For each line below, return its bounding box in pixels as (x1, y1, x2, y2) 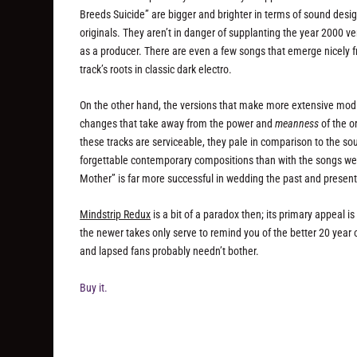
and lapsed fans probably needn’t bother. (80, 245, 260, 258)
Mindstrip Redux (80, 208, 151, 222)
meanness (275, 116, 320, 130)
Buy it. (80, 280, 108, 294)
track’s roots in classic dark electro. (80, 62, 233, 76)
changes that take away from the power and (80, 116, 276, 130)
